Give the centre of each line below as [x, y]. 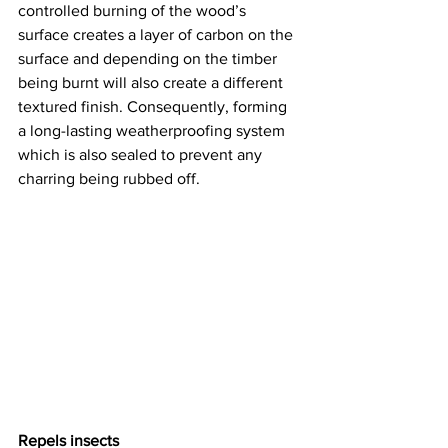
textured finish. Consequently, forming [154, 106]
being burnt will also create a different [152, 82]
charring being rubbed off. [113, 178]
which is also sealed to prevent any [142, 154]
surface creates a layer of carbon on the [157, 34]
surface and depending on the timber [149, 58]
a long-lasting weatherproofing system [153, 130]
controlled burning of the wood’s [134, 10]
